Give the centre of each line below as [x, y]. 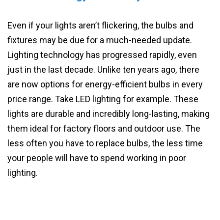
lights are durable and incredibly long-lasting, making [109, 113]
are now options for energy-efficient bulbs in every [105, 84]
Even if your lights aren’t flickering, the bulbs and [100, 25]
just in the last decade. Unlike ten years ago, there [103, 69]
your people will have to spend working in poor [97, 158]
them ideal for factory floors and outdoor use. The [104, 128]
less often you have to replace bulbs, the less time [105, 143]
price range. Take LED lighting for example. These [103, 99]
